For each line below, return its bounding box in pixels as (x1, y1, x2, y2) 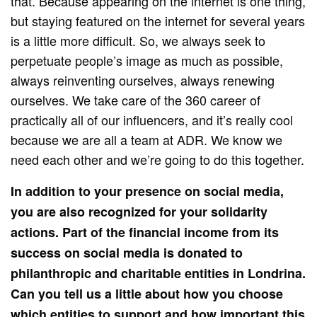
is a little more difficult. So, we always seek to (11, 30, 266, 50)
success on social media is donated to (11, 243, 243, 262)
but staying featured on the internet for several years (11, 11, 306, 30)
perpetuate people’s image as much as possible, (11, 50, 284, 69)
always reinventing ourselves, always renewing (11, 70, 275, 89)
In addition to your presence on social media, (11, 181, 284, 200)
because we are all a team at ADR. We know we (11, 129, 283, 149)
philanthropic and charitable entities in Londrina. (11, 263, 306, 282)
